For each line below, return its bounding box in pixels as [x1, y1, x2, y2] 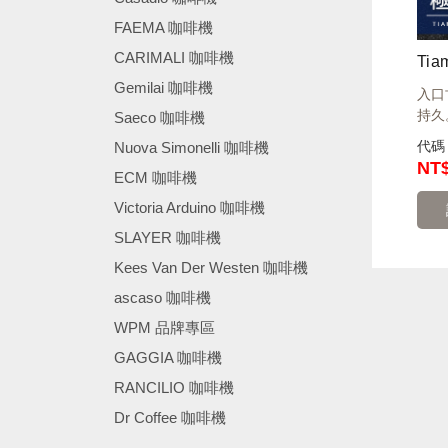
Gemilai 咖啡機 [114, 79, 213, 96]
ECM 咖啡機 [114, 169, 197, 186]
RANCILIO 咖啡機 [114, 379, 234, 396]
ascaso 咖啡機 [114, 289, 211, 306]
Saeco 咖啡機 [114, 109, 205, 126]
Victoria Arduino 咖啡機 [114, 199, 265, 216]
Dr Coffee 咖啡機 [114, 409, 226, 426]
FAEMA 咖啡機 [114, 19, 213, 36]
